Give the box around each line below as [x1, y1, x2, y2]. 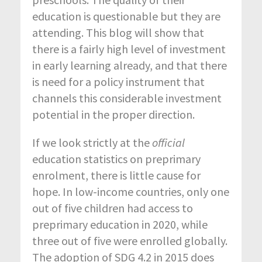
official [152, 135, 185, 150]
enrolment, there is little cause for [32, 168, 201, 183]
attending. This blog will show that [32, 25, 204, 40]
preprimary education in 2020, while [32, 217, 208, 232]
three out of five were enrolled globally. [32, 233, 227, 249]
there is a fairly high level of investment [32, 42, 226, 57]
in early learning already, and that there [32, 58, 227, 73]
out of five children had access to [32, 201, 193, 216]
